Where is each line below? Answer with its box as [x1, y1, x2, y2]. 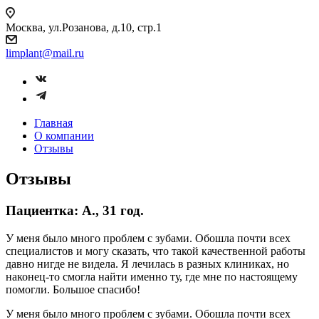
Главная [34, 117, 73, 129]
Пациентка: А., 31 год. [6, 202, 144, 218]
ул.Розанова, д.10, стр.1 [48, 21, 162, 33]
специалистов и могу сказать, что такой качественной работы [6, 244, 305, 257]
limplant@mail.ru [6, 47, 84, 59]
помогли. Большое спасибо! [6, 283, 140, 296]
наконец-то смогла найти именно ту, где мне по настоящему [6, 270, 298, 283]
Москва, [6, 21, 46, 33]
